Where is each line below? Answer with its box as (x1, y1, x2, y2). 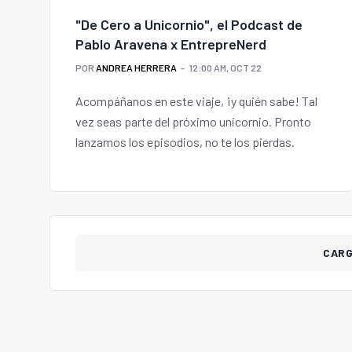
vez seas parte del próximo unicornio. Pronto (75, 114, 311, 130)
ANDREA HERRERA (96, 62, 177, 74)
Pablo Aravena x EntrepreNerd (75, 35, 266, 53)
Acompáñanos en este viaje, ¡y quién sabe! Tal (75, 93, 317, 109)
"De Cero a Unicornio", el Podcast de (75, 16, 302, 34)
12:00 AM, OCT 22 (189, 62, 262, 74)
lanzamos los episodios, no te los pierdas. (75, 134, 295, 150)
